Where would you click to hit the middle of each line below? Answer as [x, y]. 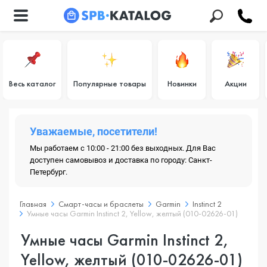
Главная [33, 204]
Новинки [182, 83]
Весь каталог [32, 83]
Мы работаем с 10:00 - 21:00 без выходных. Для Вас [123, 148]
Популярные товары [110, 83]
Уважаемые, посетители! [94, 131]
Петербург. [49, 172]
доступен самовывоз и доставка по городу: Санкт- [121, 160]
